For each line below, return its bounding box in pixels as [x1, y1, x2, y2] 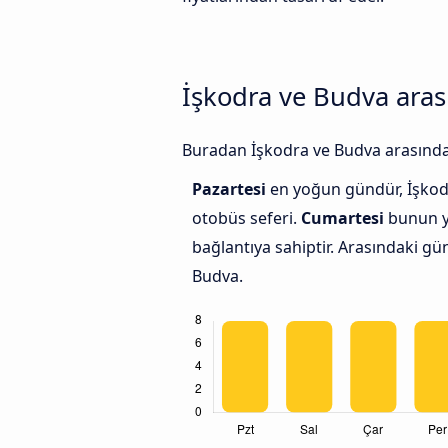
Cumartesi [301, 207, 384, 230]
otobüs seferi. [192, 207, 301, 230]
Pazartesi [192, 178, 270, 201]
